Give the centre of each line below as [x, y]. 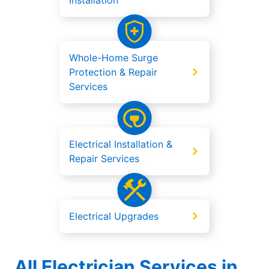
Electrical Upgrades [114, 216]
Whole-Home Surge [113, 58]
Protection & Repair [113, 72]
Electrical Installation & [121, 144]
